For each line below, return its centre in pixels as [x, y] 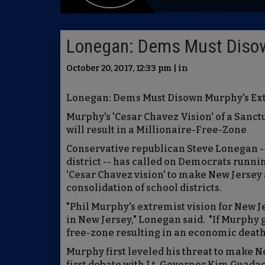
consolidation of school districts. [144, 188]
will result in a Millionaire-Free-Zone [156, 130]
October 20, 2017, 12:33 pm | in [127, 68]
